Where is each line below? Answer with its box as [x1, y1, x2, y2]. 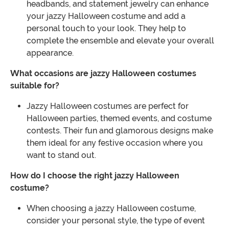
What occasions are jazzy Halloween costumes [10, 68, 196, 79]
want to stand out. [27, 150, 96, 161]
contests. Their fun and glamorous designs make [27, 126, 213, 136]
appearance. [27, 48, 74, 58]
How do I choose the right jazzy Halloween [10, 171, 179, 181]
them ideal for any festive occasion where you [27, 138, 203, 148]
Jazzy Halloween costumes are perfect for [27, 101, 189, 111]
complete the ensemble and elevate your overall [27, 36, 214, 46]
